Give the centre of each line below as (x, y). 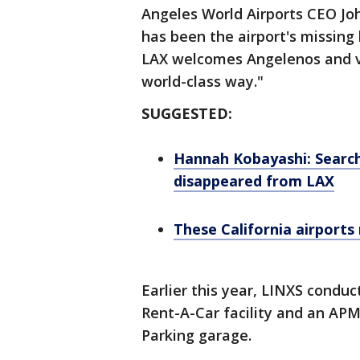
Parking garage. (196, 335)
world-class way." (202, 82)
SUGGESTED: (189, 114)
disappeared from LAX (254, 181)
